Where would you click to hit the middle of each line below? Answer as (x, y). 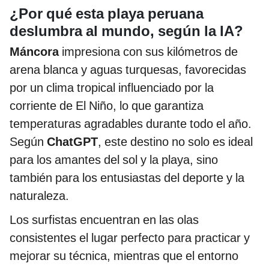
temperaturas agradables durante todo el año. (131, 123)
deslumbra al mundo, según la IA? (126, 31)
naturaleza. (39, 195)
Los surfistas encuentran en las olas (104, 219)
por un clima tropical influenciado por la (112, 87)
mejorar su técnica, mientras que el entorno (124, 255)
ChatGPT (72, 141)
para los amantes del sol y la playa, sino (114, 159)
